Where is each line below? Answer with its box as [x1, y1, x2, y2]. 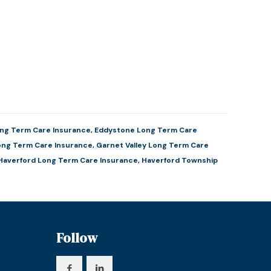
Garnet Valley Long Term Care [96, 140, 209, 150]
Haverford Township [142, 155, 218, 165]
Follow [56, 229, 97, 247]
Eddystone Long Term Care [94, 125, 198, 135]
